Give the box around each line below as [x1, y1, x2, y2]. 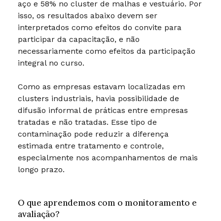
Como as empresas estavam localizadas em [17, 82, 185, 92]
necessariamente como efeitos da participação [17, 46, 195, 56]
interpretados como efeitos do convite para [17, 23, 182, 33]
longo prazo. [17, 165, 65, 175]
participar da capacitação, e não [17, 35, 140, 44]
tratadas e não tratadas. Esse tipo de [17, 117, 157, 127]
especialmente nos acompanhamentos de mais [17, 153, 198, 163]
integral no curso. [17, 58, 84, 68]
